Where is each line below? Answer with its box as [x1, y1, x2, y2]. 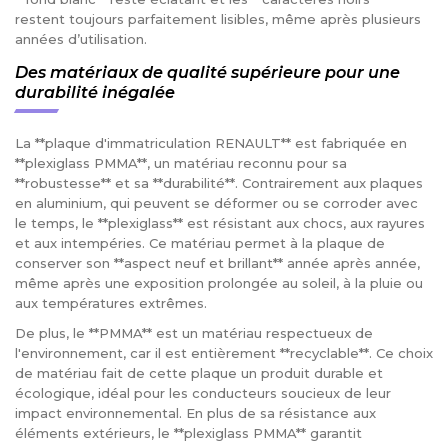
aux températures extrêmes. [15, 294, 207, 311]
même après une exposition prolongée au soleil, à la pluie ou [15, 274, 423, 291]
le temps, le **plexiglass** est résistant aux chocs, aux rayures [15, 214, 425, 231]
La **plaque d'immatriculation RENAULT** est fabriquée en [15, 134, 407, 151]
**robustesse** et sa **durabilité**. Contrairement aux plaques [15, 174, 423, 191]
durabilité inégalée [15, 82, 175, 102]
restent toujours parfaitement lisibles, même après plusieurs [15, 11, 421, 28]
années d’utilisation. [15, 31, 147, 48]
